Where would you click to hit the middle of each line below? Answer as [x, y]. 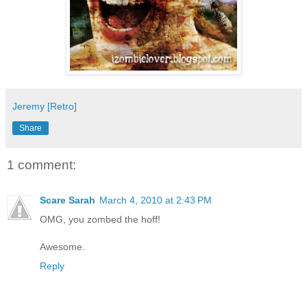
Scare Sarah [67, 200]
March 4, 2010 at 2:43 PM [156, 200]
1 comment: [41, 164]
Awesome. [62, 247]
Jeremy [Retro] [45, 106]
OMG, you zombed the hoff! [100, 220]
